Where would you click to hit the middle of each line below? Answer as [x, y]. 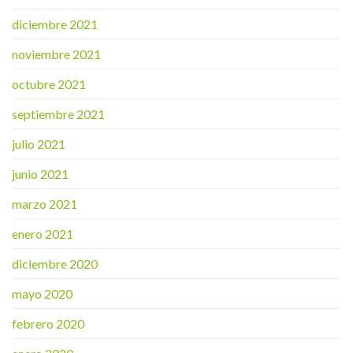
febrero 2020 [48, 323]
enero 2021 [43, 233]
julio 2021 [39, 143]
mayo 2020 [42, 293]
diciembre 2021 [55, 24]
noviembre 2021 [56, 54]
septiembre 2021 [58, 113]
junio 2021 [40, 173]
